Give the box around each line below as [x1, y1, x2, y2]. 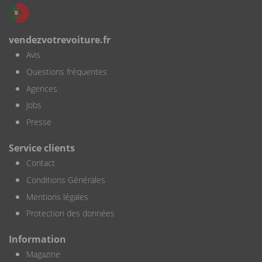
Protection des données [26, 208, 115, 219]
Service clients [9, 141, 75, 154]
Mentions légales [26, 191, 88, 202]
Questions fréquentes [26, 65, 107, 77]
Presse [26, 116, 51, 128]
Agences [26, 82, 57, 94]
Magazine [26, 249, 60, 260]
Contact [26, 157, 55, 168]
